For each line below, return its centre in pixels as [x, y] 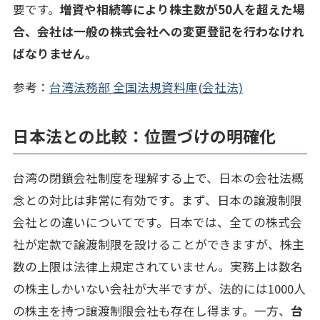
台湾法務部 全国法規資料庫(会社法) [146, 87]
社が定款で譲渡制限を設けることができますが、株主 [158, 245]
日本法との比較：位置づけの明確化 [144, 136]
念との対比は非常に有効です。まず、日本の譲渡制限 [157, 200]
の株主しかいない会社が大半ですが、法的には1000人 [159, 289]
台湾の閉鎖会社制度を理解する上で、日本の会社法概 [158, 178]
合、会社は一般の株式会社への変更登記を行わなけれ [158, 31]
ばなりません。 [55, 53]
